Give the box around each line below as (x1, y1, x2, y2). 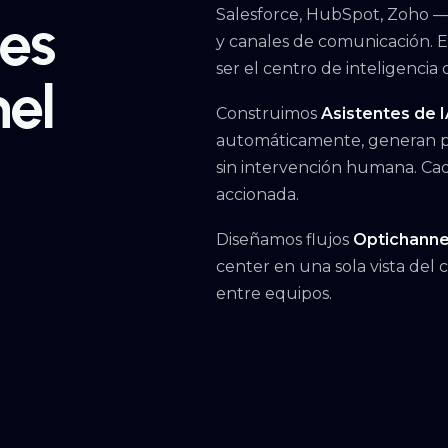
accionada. (215, 185, 299, 204)
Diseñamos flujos (215, 230, 353, 249)
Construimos (215, 104, 321, 123)
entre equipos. (215, 284, 332, 303)
